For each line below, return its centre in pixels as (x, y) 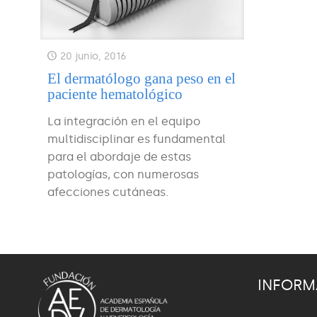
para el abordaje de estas (119, 156)
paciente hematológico (115, 94)
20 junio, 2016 (93, 56)
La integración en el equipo (123, 121)
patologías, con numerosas (123, 174)
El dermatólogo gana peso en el (141, 78)
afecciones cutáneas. (108, 192)
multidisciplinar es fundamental (136, 139)
